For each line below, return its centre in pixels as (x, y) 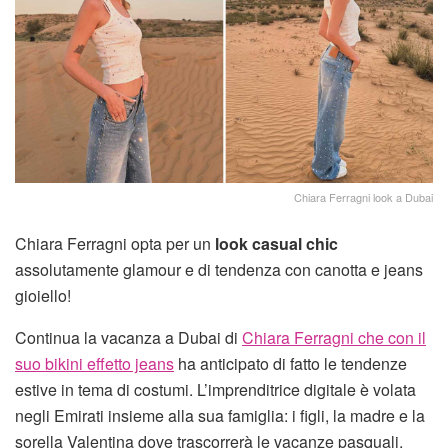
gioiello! (43, 295)
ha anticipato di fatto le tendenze (290, 363)
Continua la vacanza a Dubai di (128, 337)
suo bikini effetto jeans (94, 363)
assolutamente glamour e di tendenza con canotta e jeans (219, 269)
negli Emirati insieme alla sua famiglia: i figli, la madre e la (220, 415)
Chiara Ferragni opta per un (115, 243)
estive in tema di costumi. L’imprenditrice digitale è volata (215, 389)
